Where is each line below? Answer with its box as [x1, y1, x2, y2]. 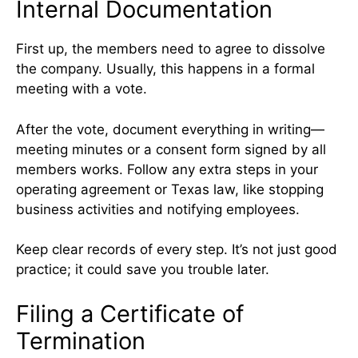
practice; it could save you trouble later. [16, 261, 269, 278]
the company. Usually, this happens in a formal [16, 61, 315, 78]
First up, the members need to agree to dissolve [16, 41, 325, 58]
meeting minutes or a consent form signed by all [16, 141, 326, 157]
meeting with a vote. [16, 81, 147, 97]
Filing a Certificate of [16, 299, 244, 328]
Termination [16, 326, 145, 355]
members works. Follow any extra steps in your [16, 161, 318, 177]
